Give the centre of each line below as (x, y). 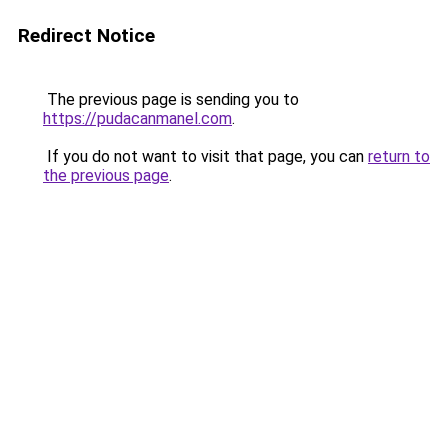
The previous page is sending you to (171, 99)
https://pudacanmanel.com (137, 118)
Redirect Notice (86, 35)
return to (399, 156)
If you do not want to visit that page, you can (205, 156)
